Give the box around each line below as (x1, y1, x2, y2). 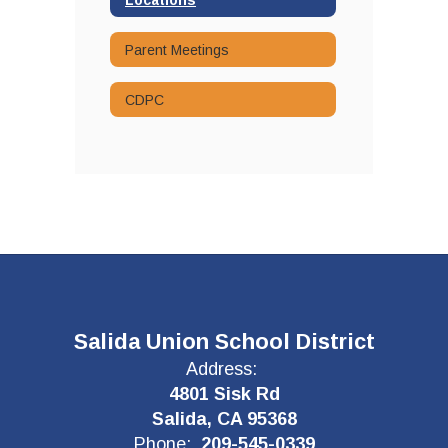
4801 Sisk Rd (168, 384, 280, 404)
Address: (186, 359, 257, 379)
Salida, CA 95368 (151, 409, 297, 429)
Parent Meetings (125, 41, 229, 58)
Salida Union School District (73, 329, 375, 354)
